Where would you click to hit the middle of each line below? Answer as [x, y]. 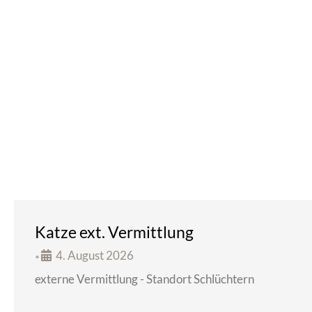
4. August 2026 [95, 255]
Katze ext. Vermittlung [114, 232]
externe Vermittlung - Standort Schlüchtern [145, 279]
